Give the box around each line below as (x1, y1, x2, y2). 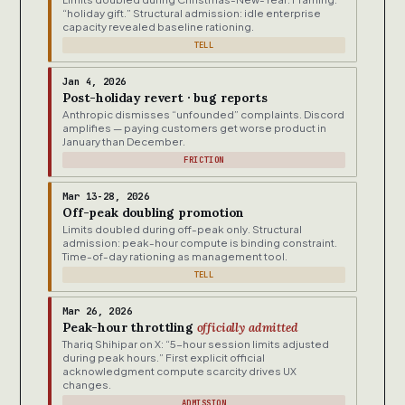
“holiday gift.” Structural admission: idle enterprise (62, 6, 321, 21)
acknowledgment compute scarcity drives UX (62, 364, 297, 379)
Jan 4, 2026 (62, 75, 127, 89)
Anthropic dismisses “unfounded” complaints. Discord (62, 108, 344, 122)
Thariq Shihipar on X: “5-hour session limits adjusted (62, 337, 329, 352)
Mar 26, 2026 (62, 305, 133, 318)
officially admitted (196, 319, 298, 336)
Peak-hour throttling (62, 319, 197, 336)
